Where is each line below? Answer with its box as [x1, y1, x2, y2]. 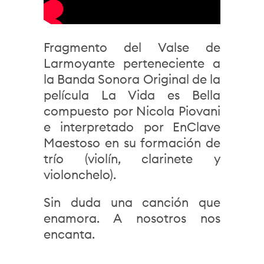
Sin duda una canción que [44, 194, 220, 210]
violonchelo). [44, 167, 116, 183]
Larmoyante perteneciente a [44, 55, 220, 71]
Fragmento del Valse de [44, 39, 220, 55]
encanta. [44, 226, 95, 242]
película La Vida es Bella [44, 87, 220, 103]
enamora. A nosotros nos [44, 210, 220, 226]
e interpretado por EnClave [44, 119, 220, 135]
